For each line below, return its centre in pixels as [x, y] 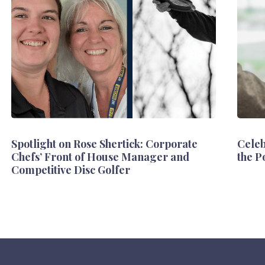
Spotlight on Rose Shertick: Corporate [104, 143]
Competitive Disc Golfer [70, 169]
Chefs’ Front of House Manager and [100, 156]
